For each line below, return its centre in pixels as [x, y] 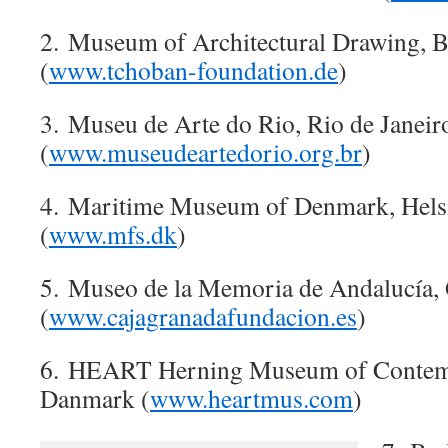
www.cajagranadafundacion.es [203, 316]
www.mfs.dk [113, 234]
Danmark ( [95, 398]
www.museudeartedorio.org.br [205, 152]
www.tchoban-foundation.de [193, 70]
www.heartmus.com [251, 398]
